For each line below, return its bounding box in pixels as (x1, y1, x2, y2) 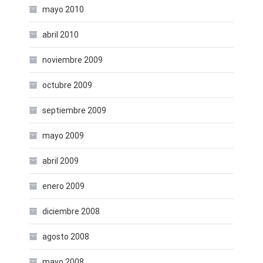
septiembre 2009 (42, 106, 106, 115)
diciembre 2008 (42, 207, 100, 216)
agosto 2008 (42, 232, 89, 241)
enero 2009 (42, 181, 85, 191)
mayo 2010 (42, 5, 84, 14)
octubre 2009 (42, 80, 92, 90)
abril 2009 (42, 156, 79, 166)
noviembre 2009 (42, 55, 103, 65)
